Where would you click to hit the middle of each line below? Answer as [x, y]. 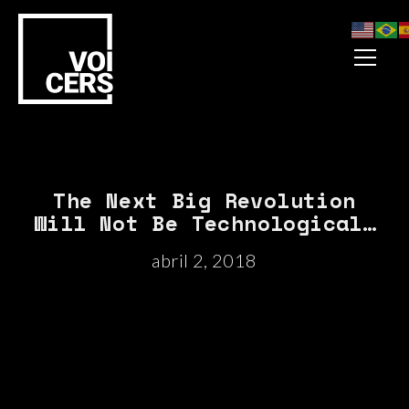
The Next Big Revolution [204, 199]
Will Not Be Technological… [204, 222]
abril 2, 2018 [204, 260]
